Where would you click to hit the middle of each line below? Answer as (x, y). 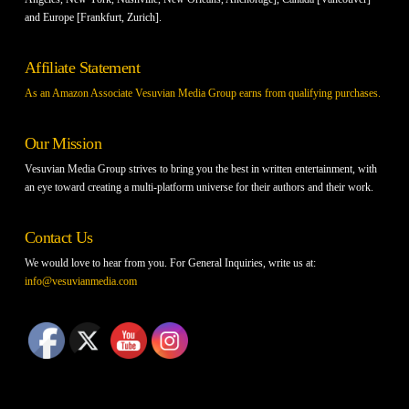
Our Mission (63, 143)
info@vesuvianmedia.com (80, 281)
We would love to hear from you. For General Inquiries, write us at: (170, 262)
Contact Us (58, 237)
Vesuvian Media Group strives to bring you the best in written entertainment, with (200, 168)
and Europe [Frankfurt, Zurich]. (93, 17)
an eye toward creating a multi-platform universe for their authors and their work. (199, 187)
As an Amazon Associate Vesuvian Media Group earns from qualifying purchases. (202, 93)
